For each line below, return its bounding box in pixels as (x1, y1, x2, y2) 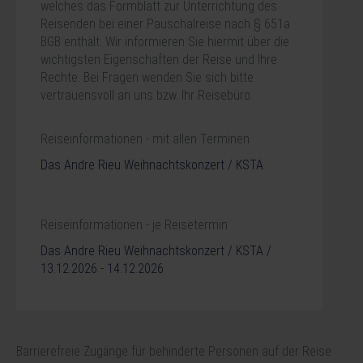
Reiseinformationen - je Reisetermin (41, 217, 228, 233)
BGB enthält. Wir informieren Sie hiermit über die (41, 34, 289, 50)
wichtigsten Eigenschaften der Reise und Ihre (41, 52, 277, 68)
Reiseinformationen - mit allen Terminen (41, 131, 250, 147)
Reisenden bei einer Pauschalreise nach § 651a (41, 16, 290, 32)
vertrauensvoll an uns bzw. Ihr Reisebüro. (41, 88, 253, 104)
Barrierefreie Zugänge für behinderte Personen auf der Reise (16, 344, 331, 360)
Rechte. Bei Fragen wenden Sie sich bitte (41, 70, 254, 86)
